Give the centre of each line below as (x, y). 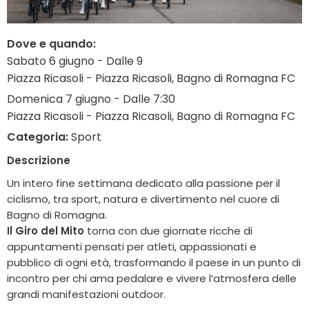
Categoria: (38, 137)
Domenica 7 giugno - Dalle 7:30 (91, 99)
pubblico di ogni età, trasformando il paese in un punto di (154, 262)
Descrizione (39, 160)
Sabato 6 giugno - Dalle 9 (75, 61)
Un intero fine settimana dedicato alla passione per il (143, 183)
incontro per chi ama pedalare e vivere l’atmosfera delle (152, 278)
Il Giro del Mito (46, 230)
